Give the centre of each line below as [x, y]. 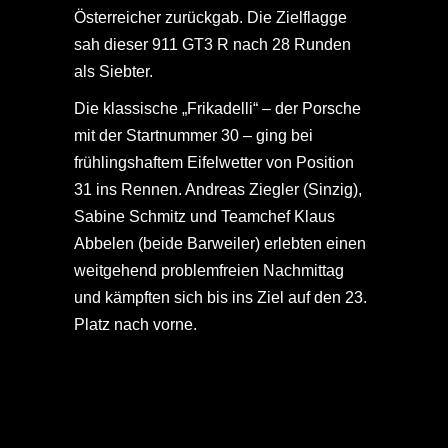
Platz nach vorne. [135, 324]
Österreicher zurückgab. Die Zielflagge [210, 17]
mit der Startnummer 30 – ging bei [193, 135]
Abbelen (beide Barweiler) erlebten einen [220, 243]
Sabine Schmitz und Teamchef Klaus [204, 216]
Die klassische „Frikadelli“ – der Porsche [217, 108]
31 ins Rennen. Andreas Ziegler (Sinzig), [218, 189]
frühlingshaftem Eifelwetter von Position [214, 162]
